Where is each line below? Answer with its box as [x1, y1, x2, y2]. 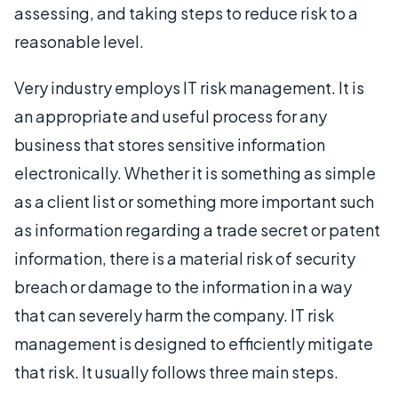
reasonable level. [14, 30, 144, 52]
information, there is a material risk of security [14, 247, 355, 268]
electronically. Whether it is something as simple [14, 162, 376, 183]
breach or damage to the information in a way [14, 275, 352, 297]
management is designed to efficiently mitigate [14, 332, 373, 354]
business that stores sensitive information [14, 133, 325, 155]
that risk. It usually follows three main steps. [14, 361, 338, 382]
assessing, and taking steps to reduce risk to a [14, 2, 358, 23]
